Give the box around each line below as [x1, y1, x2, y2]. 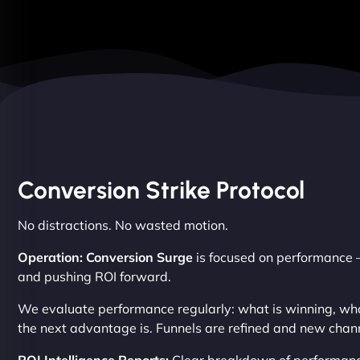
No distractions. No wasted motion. [18, 217, 228, 234]
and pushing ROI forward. [18, 268, 171, 285]
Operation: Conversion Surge [18, 249, 193, 266]
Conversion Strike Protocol [18, 175, 305, 206]
